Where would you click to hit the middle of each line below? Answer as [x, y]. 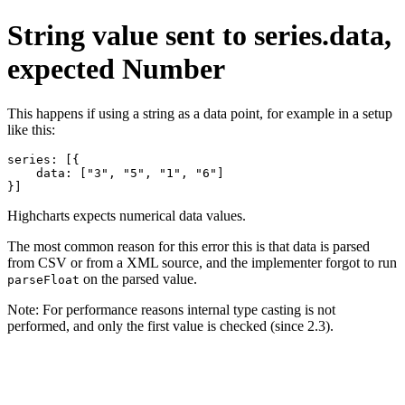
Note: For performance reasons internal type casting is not [171, 309]
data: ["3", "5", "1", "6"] [116, 173]
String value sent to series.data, [199, 36]
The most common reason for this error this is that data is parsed [188, 246]
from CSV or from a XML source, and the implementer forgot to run [202, 262]
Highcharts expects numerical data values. [127, 215]
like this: [31, 129]
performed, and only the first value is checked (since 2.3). [170, 325]
